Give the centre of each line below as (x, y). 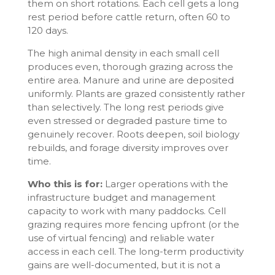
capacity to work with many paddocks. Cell (126, 211)
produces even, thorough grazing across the (130, 67)
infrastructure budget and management (121, 198)
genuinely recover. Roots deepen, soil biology (133, 134)
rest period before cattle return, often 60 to (129, 17)
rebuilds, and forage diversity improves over (128, 148)
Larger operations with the (165, 184)
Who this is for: (65, 184)
